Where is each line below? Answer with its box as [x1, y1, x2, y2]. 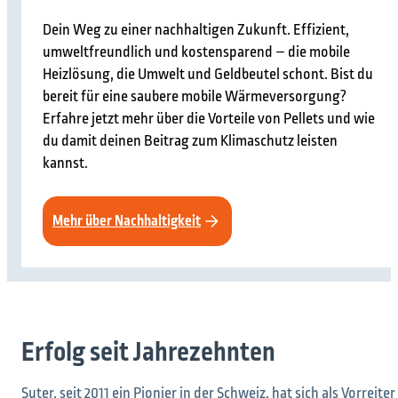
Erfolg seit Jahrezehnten [21, 334, 275, 372]
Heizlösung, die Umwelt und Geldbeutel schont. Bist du [43, 64, 373, 86]
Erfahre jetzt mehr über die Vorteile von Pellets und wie [43, 108, 375, 131]
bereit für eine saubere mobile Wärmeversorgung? [43, 86, 346, 108]
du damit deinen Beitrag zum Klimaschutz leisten [43, 131, 338, 153]
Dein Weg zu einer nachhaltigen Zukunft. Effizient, [43, 20, 349, 42]
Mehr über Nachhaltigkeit [52, 211, 201, 233]
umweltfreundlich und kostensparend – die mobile [43, 42, 350, 64]
